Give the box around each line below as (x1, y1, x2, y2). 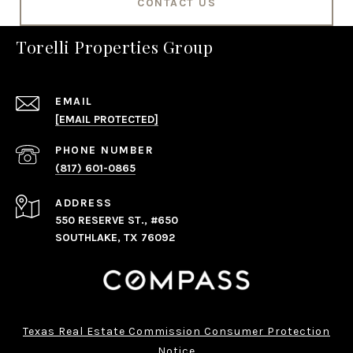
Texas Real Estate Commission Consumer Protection (23, 324, 330, 338)
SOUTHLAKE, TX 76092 (55, 230, 175, 244)
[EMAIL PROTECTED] (55, 112, 158, 126)
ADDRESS (55, 195, 113, 210)
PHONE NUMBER (55, 143, 154, 157)
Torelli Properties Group (16, 35, 213, 58)
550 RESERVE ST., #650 (55, 213, 178, 227)
